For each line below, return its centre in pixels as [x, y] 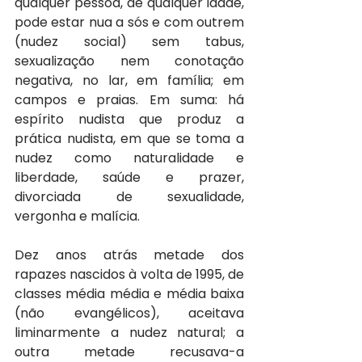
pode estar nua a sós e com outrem [129, 22]
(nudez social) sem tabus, [129, 41]
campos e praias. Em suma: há [129, 99]
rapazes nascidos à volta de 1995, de [129, 274]
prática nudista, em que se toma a [129, 138]
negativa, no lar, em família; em [129, 80]
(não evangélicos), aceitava [129, 313]
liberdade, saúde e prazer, [129, 177]
